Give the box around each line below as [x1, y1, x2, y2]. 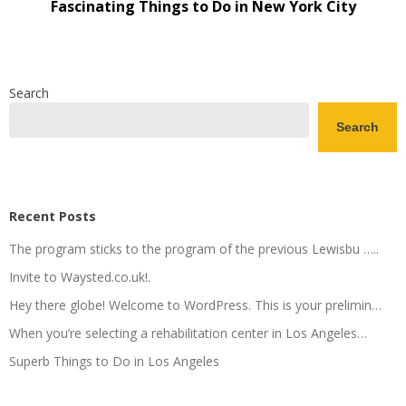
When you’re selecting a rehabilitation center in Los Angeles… [9, 324, 367, 342]
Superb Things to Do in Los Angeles [9, 352, 219, 370]
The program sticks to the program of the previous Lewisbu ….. [9, 239, 379, 257]
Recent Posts [9, 207, 96, 225]
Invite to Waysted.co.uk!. [9, 267, 150, 285]
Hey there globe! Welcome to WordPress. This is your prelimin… [9, 295, 382, 314]
